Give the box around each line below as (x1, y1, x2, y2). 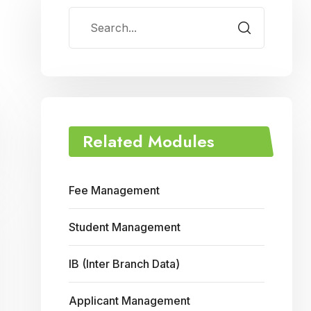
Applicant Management (69, 294, 190, 308)
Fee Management (69, 183, 160, 197)
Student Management (69, 220, 180, 234)
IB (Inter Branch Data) (69, 257, 180, 271)
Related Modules (83, 129, 215, 153)
